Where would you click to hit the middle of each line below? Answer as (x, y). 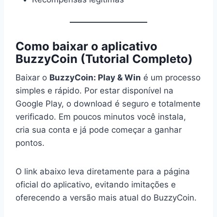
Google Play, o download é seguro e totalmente (108, 104)
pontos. (30, 143)
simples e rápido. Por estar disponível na (94, 91)
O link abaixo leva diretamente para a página (103, 171)
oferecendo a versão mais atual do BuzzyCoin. (106, 198)
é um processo (171, 77)
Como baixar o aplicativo (86, 46)
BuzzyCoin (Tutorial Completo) (104, 59)
